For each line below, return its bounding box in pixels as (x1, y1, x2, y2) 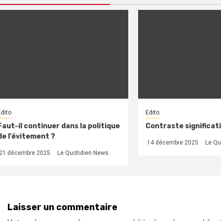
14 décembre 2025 (145, 139, 198, 146)
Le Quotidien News (57, 149, 109, 156)
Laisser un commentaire (7, 201, 117, 213)
